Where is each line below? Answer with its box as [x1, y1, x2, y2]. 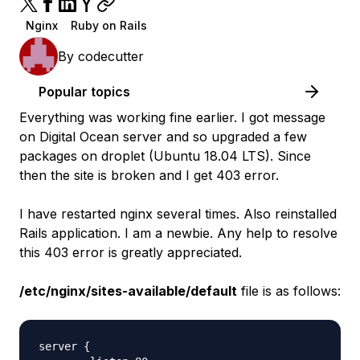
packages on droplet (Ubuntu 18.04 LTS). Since [19, 148, 311, 164]
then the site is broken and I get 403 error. [19, 167, 279, 183]
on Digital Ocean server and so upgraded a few [19, 129, 307, 145]
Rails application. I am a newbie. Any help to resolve [19, 225, 337, 241]
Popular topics [39, 84, 130, 100]
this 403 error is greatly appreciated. [19, 244, 242, 260]
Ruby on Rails [71, 18, 147, 32]
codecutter [78, 48, 144, 64]
